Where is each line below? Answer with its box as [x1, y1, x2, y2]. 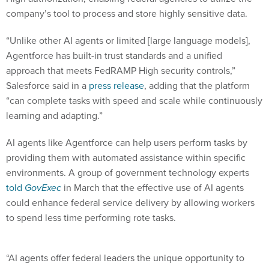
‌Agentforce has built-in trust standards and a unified [6, 49, 222, 62]
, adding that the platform [144, 79, 250, 92]
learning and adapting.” [6, 109, 103, 122]
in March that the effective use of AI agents [61, 181, 244, 195]
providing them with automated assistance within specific [6, 151, 246, 165]
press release [89, 79, 144, 92]
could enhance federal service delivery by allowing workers [6, 196, 255, 210]
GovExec [25, 181, 61, 195]
